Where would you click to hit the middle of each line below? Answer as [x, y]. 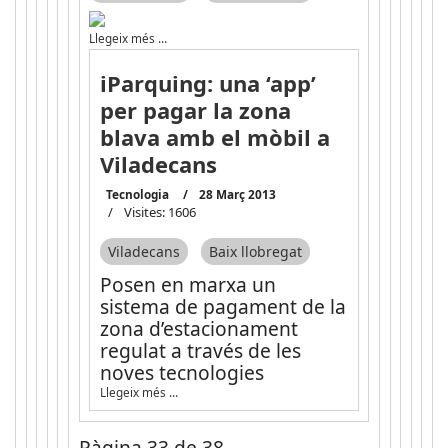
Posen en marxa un [187, 284]
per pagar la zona [195, 110]
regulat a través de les [200, 350]
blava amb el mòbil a [214, 137]
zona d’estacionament [198, 328]
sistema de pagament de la [222, 306]
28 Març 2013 [237, 194]
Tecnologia [137, 194]
